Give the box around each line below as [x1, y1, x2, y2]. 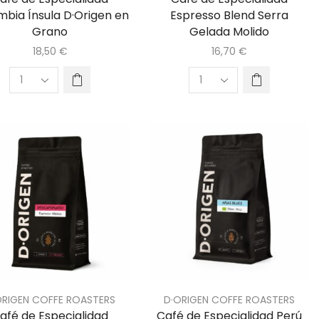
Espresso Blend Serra [170, 7, 288, 24]
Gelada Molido [189, 23, 269, 41]
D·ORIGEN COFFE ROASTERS [164, 293, 295, 308]
